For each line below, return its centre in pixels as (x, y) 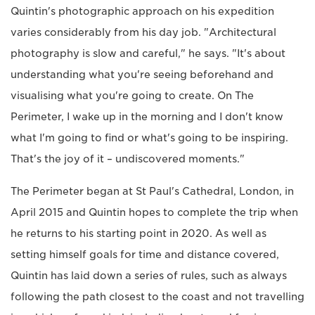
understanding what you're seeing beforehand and (142, 75)
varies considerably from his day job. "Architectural (143, 32)
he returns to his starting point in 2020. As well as (139, 233)
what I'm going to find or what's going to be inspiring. (149, 138)
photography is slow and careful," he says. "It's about (148, 53)
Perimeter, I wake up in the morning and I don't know (147, 117)
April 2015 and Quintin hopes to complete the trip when (154, 212)
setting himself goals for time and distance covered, (145, 255)
